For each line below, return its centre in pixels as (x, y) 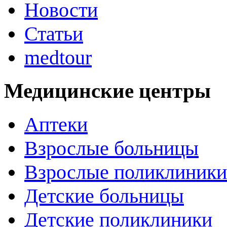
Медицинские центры (107, 91)
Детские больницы (104, 196)
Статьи (54, 33)
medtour (58, 57)
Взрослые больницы (111, 148)
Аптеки (56, 125)
